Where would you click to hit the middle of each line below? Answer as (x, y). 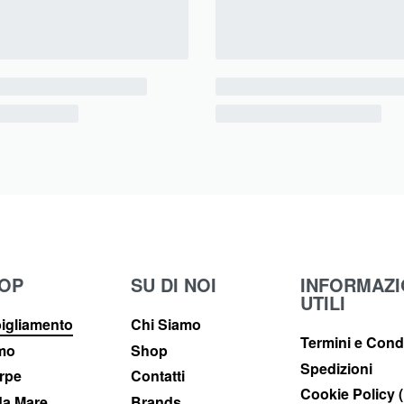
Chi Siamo (165, 325)
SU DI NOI (173, 285)
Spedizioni (337, 368)
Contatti (157, 376)
